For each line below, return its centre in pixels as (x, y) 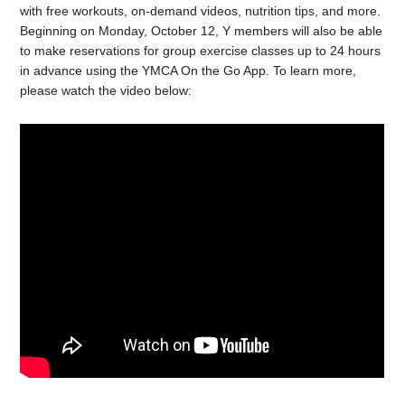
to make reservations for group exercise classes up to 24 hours (201, 51)
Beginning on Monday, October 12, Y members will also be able (202, 31)
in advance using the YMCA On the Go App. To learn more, (188, 71)
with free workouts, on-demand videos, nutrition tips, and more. (201, 11)
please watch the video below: (106, 91)
